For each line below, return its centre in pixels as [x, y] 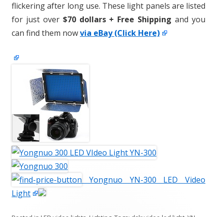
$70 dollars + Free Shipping [117, 19]
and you [189, 19]
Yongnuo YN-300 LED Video [144, 180]
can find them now [46, 33]
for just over [37, 19]
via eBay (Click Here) [120, 33]
